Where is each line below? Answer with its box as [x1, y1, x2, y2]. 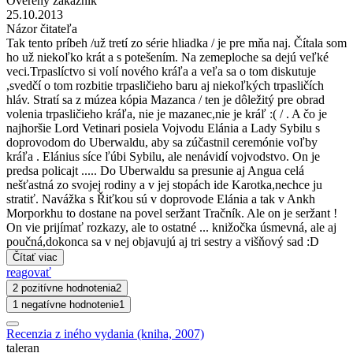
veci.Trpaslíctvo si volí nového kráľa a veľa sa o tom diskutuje [6, 65, 316, 79]
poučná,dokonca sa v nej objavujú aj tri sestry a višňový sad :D [6, 235, 319, 249]
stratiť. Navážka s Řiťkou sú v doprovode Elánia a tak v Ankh [6, 192, 315, 206]
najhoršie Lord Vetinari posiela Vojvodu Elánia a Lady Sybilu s [6, 121, 320, 136]
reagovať [6, 266, 51, 280]
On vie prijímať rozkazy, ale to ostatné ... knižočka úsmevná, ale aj [6, 221, 336, 235]
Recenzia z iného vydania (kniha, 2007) [6, 327, 204, 341]
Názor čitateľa [6, 22, 77, 36]
